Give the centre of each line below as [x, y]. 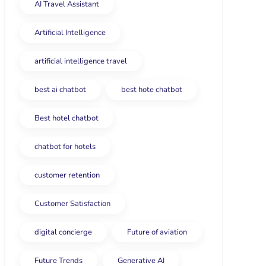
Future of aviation [157, 232]
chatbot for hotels [65, 147]
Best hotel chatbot [66, 118]
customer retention [67, 175]
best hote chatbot [152, 90]
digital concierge [63, 232]
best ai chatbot [60, 90]
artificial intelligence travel [81, 61]
